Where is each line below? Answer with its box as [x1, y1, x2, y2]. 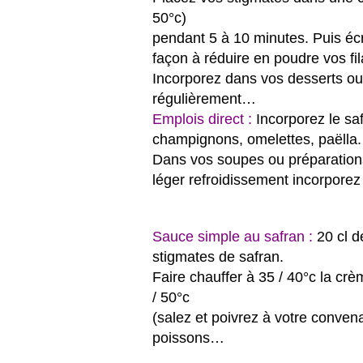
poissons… [152, 329, 224, 346]
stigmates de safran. [152, 248, 284, 265]
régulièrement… [152, 90, 256, 107]
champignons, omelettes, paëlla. [152, 130, 361, 147]
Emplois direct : [152, 110, 252, 127]
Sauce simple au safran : [152, 228, 313, 245]
